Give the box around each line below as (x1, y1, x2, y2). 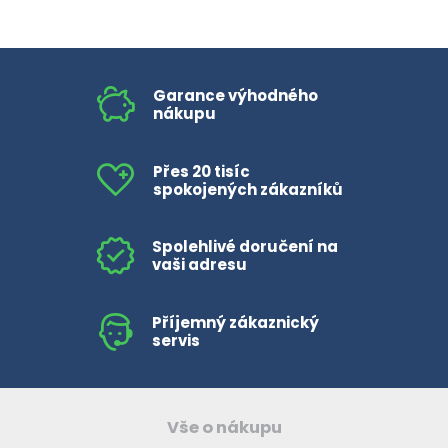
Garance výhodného (152, 85, 318, 107)
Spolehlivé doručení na (151, 236, 338, 258)
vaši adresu (151, 254, 247, 276)
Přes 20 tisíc (152, 160, 250, 182)
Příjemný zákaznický (151, 311, 319, 333)
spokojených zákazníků (152, 178, 343, 200)
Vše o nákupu (166, 415, 282, 439)
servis (151, 329, 200, 351)
